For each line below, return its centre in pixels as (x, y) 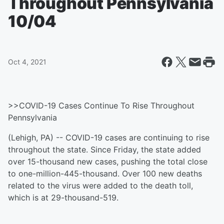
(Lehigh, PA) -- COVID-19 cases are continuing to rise (109, 137)
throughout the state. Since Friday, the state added (104, 149)
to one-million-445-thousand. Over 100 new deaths (105, 173)
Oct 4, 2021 (27, 62)
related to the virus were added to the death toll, (100, 185)
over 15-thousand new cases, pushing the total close (108, 161)
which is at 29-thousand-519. (63, 197)
